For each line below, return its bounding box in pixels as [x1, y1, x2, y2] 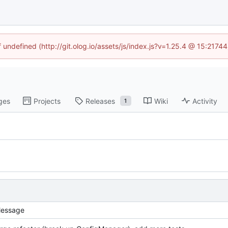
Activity [192, 96, 217, 105]
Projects [33, 96, 61, 105]
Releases [85, 96, 115, 105]
